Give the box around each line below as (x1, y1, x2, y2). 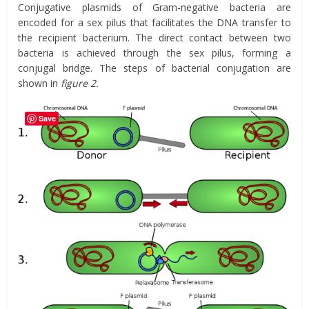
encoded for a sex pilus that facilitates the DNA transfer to (18, 15, 291, 29)
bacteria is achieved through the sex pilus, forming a (18, 46, 291, 59)
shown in (18, 76, 61, 90)
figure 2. (61, 76, 99, 90)
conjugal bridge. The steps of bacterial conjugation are (18, 61, 291, 74)
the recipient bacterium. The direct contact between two (18, 30, 291, 44)
